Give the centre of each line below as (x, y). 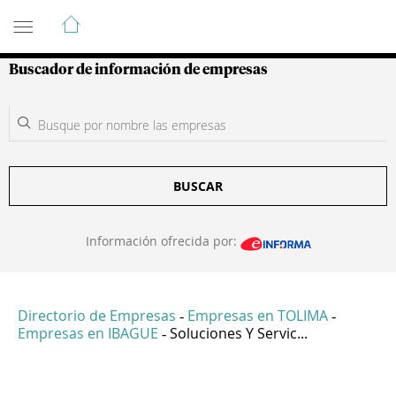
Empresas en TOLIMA (258, 316)
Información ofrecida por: (163, 241)
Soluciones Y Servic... (239, 334)
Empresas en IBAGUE (88, 334)
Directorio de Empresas (97, 316)
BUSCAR (198, 186)
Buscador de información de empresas (138, 70)
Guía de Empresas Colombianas (168, 17)
